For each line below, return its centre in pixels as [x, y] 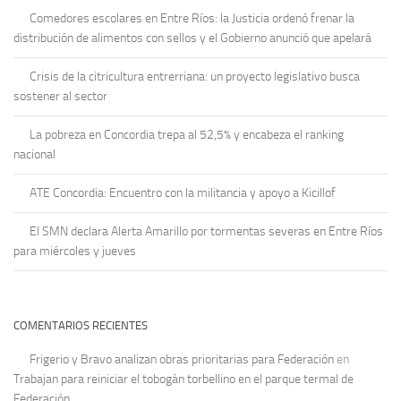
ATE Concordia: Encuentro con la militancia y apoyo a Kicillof [183, 192]
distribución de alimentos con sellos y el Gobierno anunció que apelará [192, 38]
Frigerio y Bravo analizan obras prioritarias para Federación [182, 359]
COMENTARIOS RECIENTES [81, 325]
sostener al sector [60, 96]
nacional [34, 154]
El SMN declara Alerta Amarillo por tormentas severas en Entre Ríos [206, 231]
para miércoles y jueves [75, 251]
